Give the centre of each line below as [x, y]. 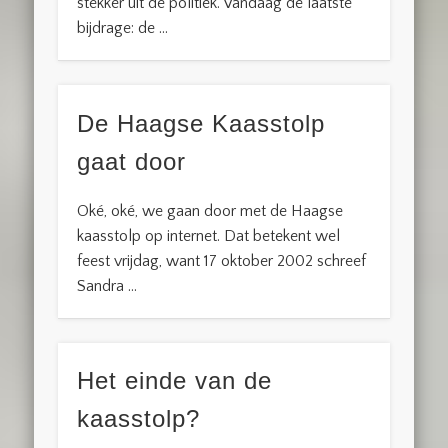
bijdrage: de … [123, 28]
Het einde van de [175, 381]
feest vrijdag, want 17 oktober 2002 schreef [222, 260]
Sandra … [107, 285]
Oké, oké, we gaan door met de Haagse [210, 210]
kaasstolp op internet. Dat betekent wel [209, 235]
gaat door [132, 161]
